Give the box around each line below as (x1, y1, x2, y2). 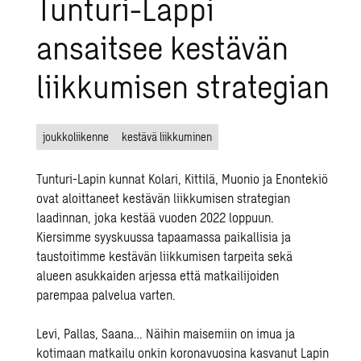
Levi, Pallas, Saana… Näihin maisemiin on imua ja (36, 326, 296, 341)
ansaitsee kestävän (36, 27, 289, 66)
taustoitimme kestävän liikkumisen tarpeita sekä (36, 248, 293, 263)
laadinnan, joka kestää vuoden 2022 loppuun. (36, 210, 275, 225)
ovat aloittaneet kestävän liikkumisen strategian (36, 190, 291, 205)
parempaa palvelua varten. (36, 287, 176, 302)
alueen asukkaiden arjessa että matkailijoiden (36, 268, 280, 283)
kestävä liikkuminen (122, 130, 213, 143)
